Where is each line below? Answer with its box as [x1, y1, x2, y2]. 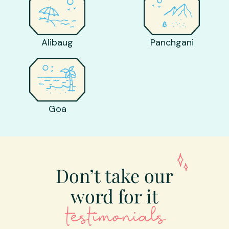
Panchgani [150, 36, 194, 49]
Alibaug [41, 36, 73, 49]
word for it [71, 183, 158, 208]
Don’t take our [56, 163, 173, 188]
